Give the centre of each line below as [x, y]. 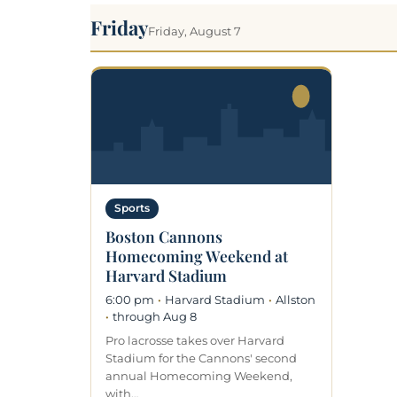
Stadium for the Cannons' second [201, 358]
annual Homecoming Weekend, [199, 375]
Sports [132, 208]
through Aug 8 [155, 316]
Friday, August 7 [195, 31]
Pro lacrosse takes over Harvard [195, 340]
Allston [296, 299]
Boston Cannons [164, 236]
